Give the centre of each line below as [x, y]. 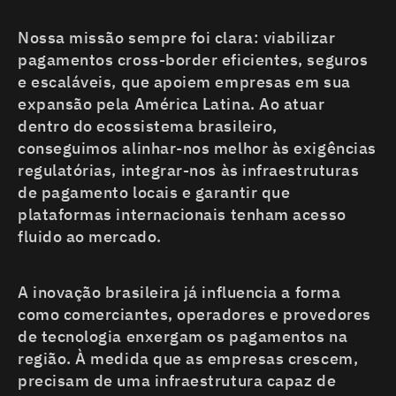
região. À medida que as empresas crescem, [188, 359]
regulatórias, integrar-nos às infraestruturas [189, 171]
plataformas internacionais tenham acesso [182, 215]
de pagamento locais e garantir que [154, 193]
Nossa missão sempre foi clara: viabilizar [177, 38]
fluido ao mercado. [90, 237]
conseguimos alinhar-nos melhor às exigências [197, 148]
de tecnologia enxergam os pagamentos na [183, 337]
